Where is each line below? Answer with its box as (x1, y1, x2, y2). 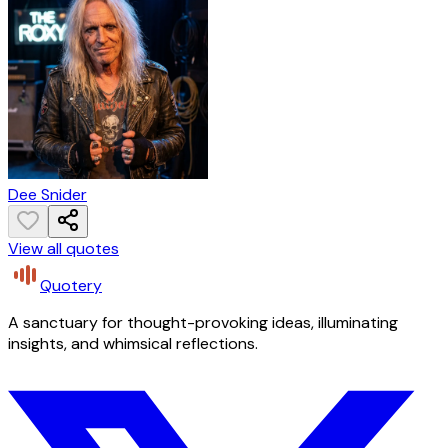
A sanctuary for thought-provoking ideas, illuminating (8, 312, 398, 334)
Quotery (40, 275, 102, 297)
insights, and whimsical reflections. (8, 333, 258, 355)
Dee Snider (8, 184, 87, 206)
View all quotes (8, 238, 119, 260)
